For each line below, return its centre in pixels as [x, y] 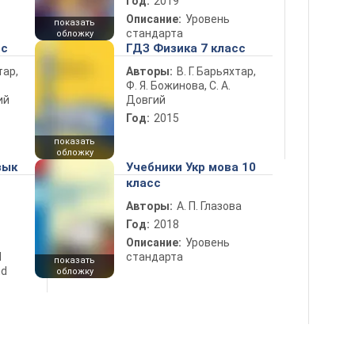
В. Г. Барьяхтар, [216, 71]
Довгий [146, 100]
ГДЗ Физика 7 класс [186, 48]
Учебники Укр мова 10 [191, 167]
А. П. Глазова [209, 206]
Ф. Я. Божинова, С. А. [178, 86]
